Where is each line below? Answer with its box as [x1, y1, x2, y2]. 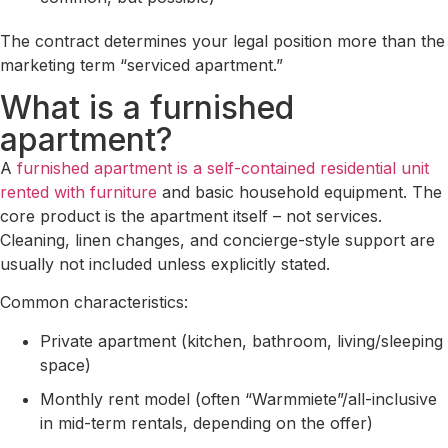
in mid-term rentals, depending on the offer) [40, 412, 373, 433]
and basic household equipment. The [157, 181, 442, 202]
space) [40, 354, 91, 375]
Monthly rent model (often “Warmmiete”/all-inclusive [40, 388, 437, 409]
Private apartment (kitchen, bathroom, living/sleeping [40, 330, 443, 351]
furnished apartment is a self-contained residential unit [17, 157, 429, 178]
